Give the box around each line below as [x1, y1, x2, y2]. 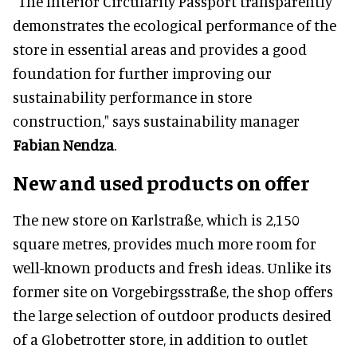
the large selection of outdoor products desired [13, 305, 331, 324]
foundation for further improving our [13, 63, 272, 82]
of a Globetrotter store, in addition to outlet [13, 329, 308, 348]
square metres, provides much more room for [13, 233, 316, 253]
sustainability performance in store [13, 87, 252, 106]
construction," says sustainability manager [13, 111, 300, 130]
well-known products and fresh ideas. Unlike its [13, 257, 331, 277]
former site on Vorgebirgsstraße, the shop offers [13, 281, 333, 300]
